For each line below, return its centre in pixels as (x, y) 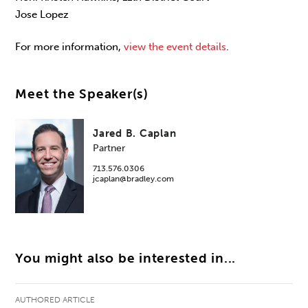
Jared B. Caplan (135, 134)
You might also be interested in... (126, 258)
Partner (109, 148)
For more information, (70, 46)
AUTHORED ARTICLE (55, 299)
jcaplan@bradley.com (134, 178)
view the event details (175, 46)
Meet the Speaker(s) (82, 95)
